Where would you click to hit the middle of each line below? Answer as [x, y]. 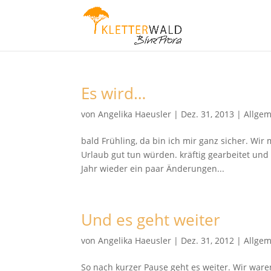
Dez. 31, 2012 [208, 240]
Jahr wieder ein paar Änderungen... [153, 168]
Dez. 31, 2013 [208, 114]
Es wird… [114, 93]
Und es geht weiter [151, 220]
